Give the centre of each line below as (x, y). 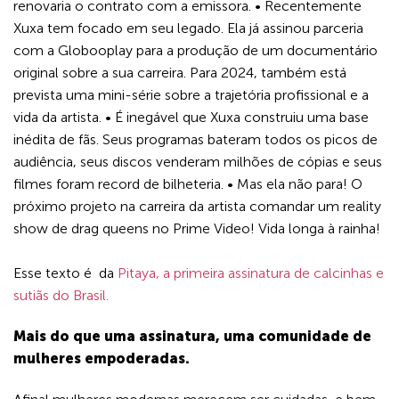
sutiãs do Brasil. (61, 296)
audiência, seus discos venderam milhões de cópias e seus (198, 162)
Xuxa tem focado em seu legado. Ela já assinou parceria (188, 28)
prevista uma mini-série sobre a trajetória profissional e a (191, 95)
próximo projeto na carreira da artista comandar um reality (197, 207)
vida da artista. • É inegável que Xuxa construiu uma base (191, 118)
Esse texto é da (65, 273)
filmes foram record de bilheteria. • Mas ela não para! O (188, 184)
